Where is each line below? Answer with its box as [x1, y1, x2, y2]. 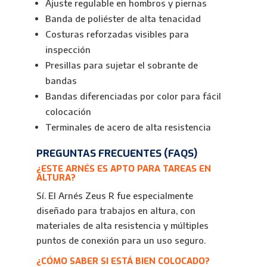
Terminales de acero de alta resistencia [45, 122, 211, 132]
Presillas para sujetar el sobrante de [45, 60, 198, 70]
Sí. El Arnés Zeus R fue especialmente [36, 190, 193, 201]
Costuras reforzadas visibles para [45, 29, 189, 39]
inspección [45, 44, 91, 55]
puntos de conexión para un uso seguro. [36, 235, 206, 246]
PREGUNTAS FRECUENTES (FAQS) [36, 147, 197, 160]
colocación [45, 106, 91, 117]
